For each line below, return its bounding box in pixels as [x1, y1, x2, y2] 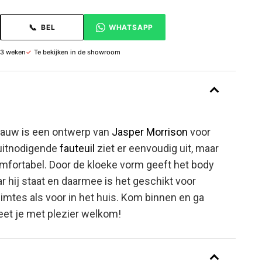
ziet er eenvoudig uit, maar [95, 142, 219, 154]
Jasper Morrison [112, 126, 188, 138]
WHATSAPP [108, 22, 154, 32]
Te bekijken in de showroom [34, 48, 120, 56]
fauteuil [60, 142, 95, 154]
